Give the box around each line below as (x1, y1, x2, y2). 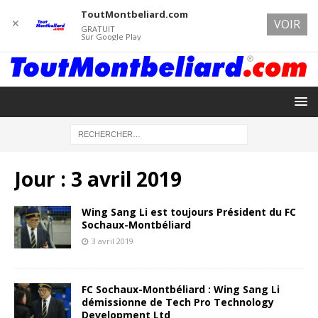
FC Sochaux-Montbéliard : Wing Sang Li (82, 282, 280, 296)
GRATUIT (80, 23, 115, 34)
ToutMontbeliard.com (80, 8, 188, 21)
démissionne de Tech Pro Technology (82, 295, 274, 309)
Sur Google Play (80, 31, 141, 42)
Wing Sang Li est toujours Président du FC (82, 204, 296, 219)
